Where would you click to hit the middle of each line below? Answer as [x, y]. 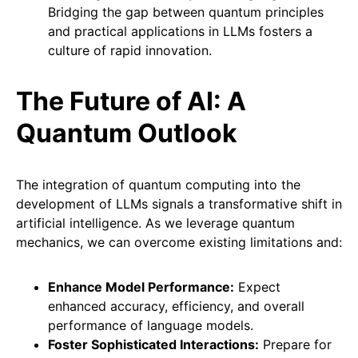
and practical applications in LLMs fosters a [180, 32]
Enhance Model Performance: [141, 287]
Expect [257, 287]
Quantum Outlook [127, 133]
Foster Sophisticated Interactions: [153, 345]
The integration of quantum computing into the [158, 185]
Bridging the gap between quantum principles [186, 12]
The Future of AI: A [131, 101]
